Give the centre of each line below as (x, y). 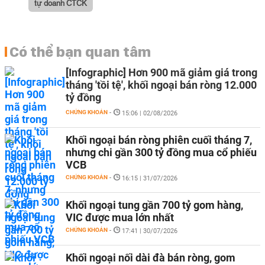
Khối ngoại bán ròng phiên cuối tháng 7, (159, 140)
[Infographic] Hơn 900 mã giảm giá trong (161, 72)
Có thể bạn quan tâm (80, 51)
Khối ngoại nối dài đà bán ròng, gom (151, 258)
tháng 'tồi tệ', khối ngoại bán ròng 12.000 (161, 85)
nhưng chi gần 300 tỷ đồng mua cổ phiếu (161, 152)
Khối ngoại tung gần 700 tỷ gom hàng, (154, 205)
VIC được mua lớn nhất (120, 217)
